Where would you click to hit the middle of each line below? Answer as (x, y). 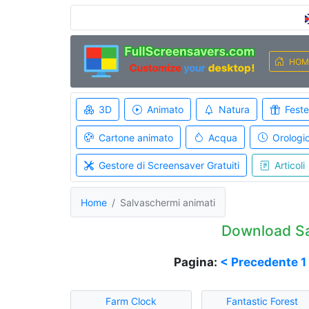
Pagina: (197, 262)
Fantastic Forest (262, 301)
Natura (234, 109)
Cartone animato (136, 137)
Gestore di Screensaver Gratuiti (169, 165)
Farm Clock (131, 301)
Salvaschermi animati (168, 202)
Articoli (289, 165)
